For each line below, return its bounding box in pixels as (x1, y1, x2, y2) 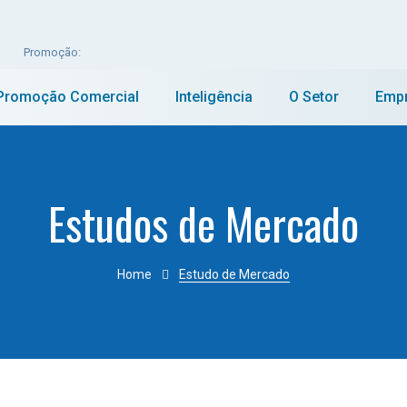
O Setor (289, 87, 339, 105)
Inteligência (175, 87, 253, 105)
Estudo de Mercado (179, 266, 290, 282)
